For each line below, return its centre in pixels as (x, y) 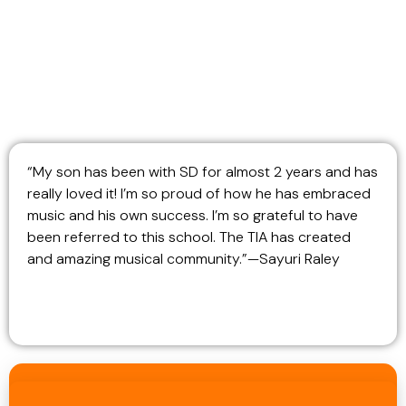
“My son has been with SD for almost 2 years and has (203, 172)
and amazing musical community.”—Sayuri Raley (185, 259)
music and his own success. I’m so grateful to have (193, 215)
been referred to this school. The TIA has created (189, 237)
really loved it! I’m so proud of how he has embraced (199, 193)
